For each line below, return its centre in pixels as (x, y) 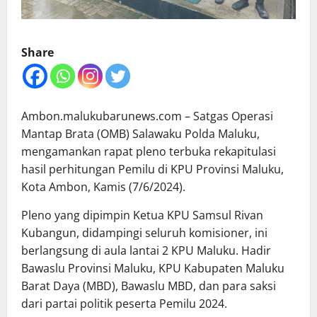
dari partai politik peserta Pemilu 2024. (124, 304)
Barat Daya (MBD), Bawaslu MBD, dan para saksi (149, 286)
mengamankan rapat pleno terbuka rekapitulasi (149, 152)
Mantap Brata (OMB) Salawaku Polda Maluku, (140, 134)
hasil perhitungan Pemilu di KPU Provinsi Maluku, (152, 169)
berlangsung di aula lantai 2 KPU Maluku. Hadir (146, 251)
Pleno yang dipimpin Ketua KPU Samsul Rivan (142, 215)
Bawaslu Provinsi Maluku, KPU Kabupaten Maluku (153, 269)
